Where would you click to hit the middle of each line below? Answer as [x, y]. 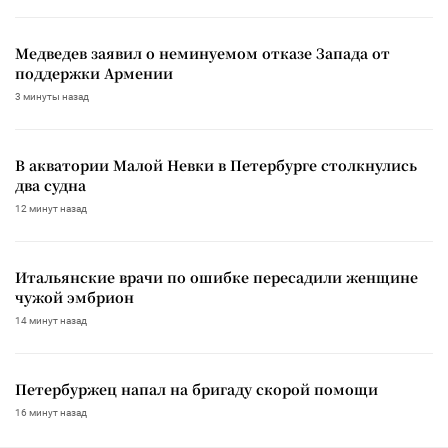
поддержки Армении [94, 73]
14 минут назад [51, 321]
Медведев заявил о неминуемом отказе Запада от [202, 53]
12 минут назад [51, 209]
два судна [50, 185]
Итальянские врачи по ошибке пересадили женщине [216, 277]
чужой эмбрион [74, 297]
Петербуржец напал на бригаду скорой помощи [196, 389]
